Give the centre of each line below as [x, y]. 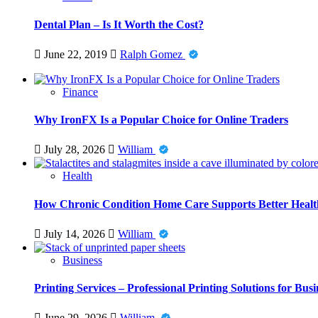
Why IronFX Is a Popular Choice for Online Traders [161, 120]
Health [77, 176]
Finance [80, 92]
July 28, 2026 [75, 150]
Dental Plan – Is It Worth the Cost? [119, 24]
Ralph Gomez [153, 54]
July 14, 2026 [75, 234]
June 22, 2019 [76, 54]
